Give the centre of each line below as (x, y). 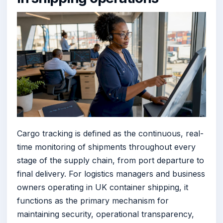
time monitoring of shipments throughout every (106, 147)
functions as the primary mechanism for (93, 200)
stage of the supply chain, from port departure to (111, 160)
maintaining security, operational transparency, (106, 214)
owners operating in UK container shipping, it (103, 187)
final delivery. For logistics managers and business (111, 173)
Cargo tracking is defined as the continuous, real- (110, 133)
